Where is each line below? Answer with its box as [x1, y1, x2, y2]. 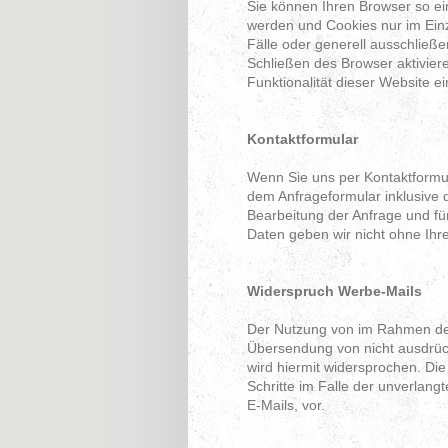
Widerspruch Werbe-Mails [247, 283, 422, 300]
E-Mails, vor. [247, 397, 325, 414]
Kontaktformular [247, 131, 358, 148]
